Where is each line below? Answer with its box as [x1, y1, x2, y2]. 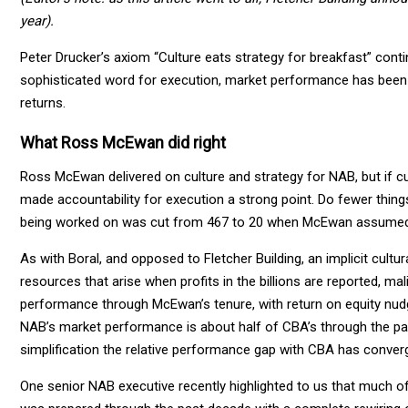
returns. [20, 94, 66, 111]
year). [20, 12, 54, 29]
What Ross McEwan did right [20, 132, 226, 152]
